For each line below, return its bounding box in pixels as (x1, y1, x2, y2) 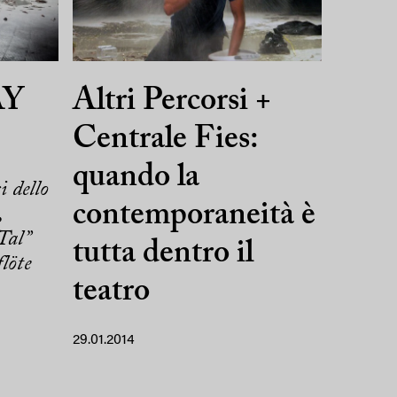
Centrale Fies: (72, 123, 258, 156)
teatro (72, 276, 150, 308)
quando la (72, 161, 199, 194)
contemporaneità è (72, 199, 315, 232)
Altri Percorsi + (72, 85, 271, 118)
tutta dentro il (72, 237, 253, 270)
